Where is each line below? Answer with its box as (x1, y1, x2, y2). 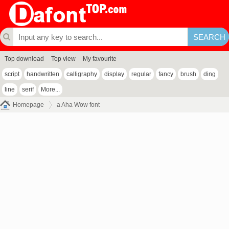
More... (41, 86, 60, 93)
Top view (51, 55, 76, 62)
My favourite (83, 55, 117, 62)
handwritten (27, 71, 59, 78)
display (104, 71, 124, 78)
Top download (5, 55, 44, 62)
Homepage (13, 101, 44, 108)
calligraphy (66, 71, 97, 78)
